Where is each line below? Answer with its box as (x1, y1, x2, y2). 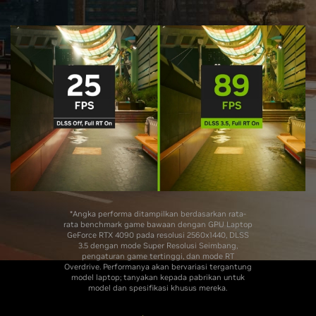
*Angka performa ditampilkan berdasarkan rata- (69, 209, 246, 219)
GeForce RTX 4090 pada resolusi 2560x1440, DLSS (66, 230, 249, 241)
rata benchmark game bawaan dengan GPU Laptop (63, 219, 253, 230)
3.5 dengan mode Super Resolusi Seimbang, (78, 241, 238, 251)
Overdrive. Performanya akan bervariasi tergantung (63, 262, 252, 272)
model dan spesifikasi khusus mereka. (88, 283, 228, 293)
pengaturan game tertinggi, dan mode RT (81, 251, 234, 262)
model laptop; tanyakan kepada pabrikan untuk (71, 272, 245, 283)
